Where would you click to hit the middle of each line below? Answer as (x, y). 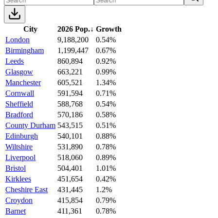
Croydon (19, 200)
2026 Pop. (74, 29)
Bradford (19, 114)
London (18, 39)
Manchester (23, 82)
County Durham (30, 125)
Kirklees (18, 179)
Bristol (16, 168)
